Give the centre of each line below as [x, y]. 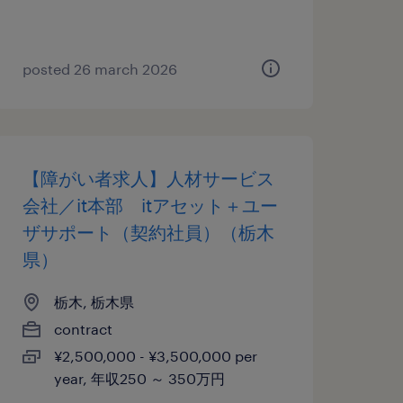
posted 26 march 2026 [99, 69]
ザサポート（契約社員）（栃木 [148, 232]
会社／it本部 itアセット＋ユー [150, 205]
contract [83, 329]
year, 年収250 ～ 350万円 [139, 378]
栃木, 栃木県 [94, 302]
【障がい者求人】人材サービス [148, 178]
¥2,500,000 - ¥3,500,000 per [155, 356]
